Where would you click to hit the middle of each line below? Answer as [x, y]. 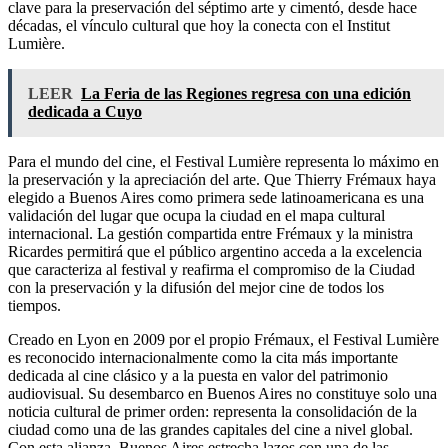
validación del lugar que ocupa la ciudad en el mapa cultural [196, 215]
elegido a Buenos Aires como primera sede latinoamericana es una [216, 197]
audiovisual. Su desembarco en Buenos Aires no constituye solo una [222, 393]
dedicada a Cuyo [85, 111]
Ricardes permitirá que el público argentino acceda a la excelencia [215, 251]
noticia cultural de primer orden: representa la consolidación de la [212, 411]
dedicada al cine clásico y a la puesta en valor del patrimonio [198, 375]
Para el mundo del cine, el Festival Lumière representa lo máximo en [223, 161]
